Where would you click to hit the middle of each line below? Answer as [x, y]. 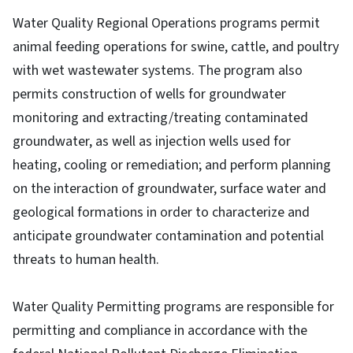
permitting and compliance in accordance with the [160, 331]
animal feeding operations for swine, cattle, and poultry [176, 47]
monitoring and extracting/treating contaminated [160, 118]
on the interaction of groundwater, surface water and [169, 189]
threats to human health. [86, 260]
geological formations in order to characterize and [161, 213]
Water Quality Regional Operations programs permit [166, 24]
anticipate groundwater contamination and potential [168, 236]
